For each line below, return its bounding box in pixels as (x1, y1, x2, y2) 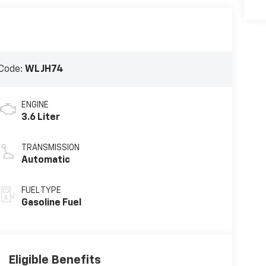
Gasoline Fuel (21, 198, 81, 208)
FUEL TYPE (21, 186, 61, 195)
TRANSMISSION (21, 144, 80, 153)
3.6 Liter (21, 113, 60, 123)
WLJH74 (25, 65, 64, 75)
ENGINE (21, 101, 49, 110)
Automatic (21, 156, 70, 166)
